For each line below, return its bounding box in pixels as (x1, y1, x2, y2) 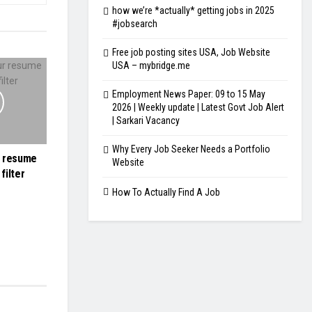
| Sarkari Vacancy (112, 114, 180, 126)
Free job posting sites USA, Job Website (112, 46, 270, 58)
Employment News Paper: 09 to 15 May (112, 88, 265, 100)
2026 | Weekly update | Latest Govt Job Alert (112, 101, 284, 113)
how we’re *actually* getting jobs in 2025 (112, 4, 274, 16)
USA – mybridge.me (112, 59, 190, 71)
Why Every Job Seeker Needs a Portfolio (112, 143, 270, 155)
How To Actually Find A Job (112, 186, 220, 198)
